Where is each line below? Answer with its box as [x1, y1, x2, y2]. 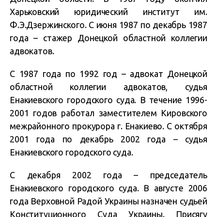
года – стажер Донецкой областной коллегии [10, 32, 207, 43]
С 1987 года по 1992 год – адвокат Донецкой [10, 68, 207, 78]
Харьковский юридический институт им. [10, 6, 207, 16]
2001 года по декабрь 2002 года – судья [10, 134, 207, 144]
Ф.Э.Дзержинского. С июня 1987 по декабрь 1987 [10, 19, 207, 30]
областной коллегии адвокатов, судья [10, 81, 207, 92]
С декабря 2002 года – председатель [10, 170, 207, 180]
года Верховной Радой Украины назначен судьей [10, 196, 207, 206]
